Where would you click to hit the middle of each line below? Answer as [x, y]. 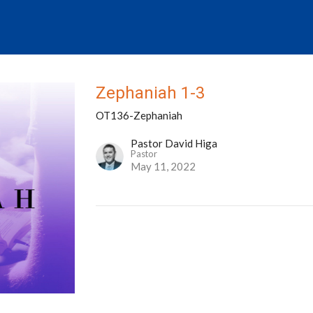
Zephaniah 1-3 [151, 93]
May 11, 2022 [163, 167]
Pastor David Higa [174, 144]
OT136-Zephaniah [139, 116]
